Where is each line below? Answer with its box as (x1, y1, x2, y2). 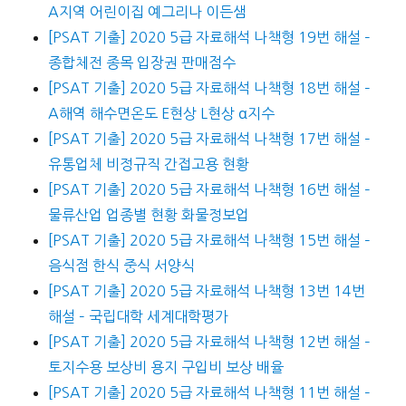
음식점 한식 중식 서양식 (47, 258, 195, 274)
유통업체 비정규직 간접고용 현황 (47, 157, 249, 172)
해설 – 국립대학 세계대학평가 (47, 309, 228, 324)
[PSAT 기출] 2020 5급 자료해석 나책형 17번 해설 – (47, 131, 371, 147)
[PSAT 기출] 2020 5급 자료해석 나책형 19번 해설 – (47, 30, 371, 45)
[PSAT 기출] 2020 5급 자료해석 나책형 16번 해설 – (47, 182, 371, 198)
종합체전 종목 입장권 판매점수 (47, 55, 236, 71)
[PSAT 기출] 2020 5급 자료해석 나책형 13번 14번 (47, 284, 365, 299)
